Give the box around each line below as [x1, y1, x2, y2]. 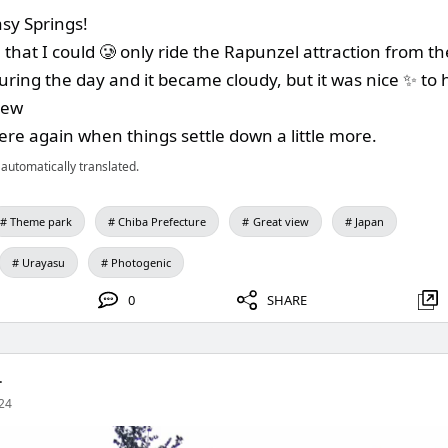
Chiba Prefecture [118, 214, 207, 229]
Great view [252, 214, 309, 229]
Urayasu [22, 255, 66, 270]
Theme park [10, 214, 73, 229]
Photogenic [111, 255, 172, 270]
